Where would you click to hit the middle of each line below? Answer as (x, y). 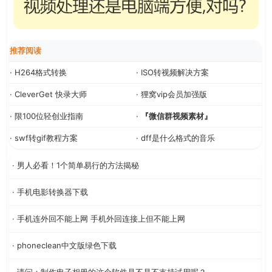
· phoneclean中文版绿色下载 (64, 245)
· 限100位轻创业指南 (46, 116)
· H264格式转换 (38, 72)
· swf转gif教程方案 (44, 138)
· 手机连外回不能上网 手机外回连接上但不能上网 (99, 218)
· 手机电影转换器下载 (50, 192)
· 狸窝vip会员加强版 (172, 94)
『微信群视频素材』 (176, 116)
